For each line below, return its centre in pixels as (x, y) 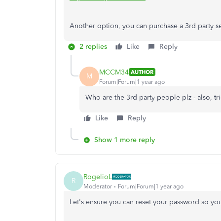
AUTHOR (142, 72)
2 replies (93, 47)
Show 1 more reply (125, 140)
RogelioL (98, 177)
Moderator (98, 186)
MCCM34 (114, 72)
